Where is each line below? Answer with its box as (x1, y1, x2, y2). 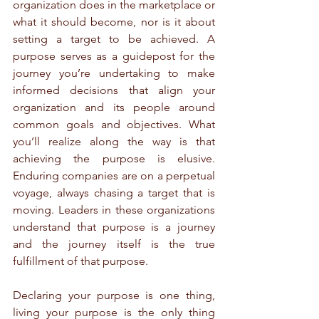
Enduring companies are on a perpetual (13, 169, 215, 183)
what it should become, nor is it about (13, 15, 215, 29)
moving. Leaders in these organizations (13, 203, 215, 217)
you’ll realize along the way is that (13, 135, 215, 149)
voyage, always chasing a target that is (13, 186, 215, 200)
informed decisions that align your (13, 83, 215, 98)
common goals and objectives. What (13, 117, 215, 132)
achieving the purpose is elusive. (13, 152, 215, 166)
